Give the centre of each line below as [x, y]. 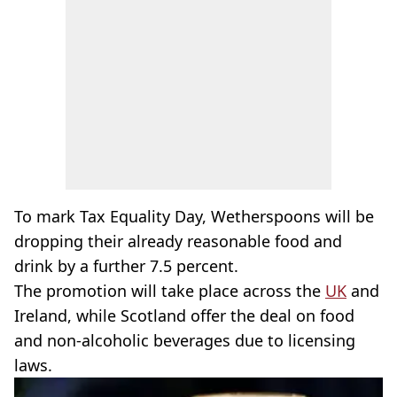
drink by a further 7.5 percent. [126, 266]
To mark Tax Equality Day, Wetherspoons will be [194, 216]
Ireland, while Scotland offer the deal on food [184, 315]
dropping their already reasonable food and [178, 241]
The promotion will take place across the [170, 291]
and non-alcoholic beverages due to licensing [185, 340]
